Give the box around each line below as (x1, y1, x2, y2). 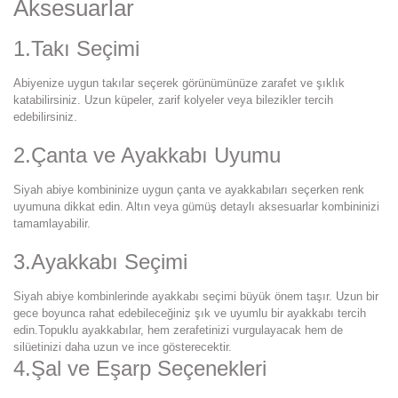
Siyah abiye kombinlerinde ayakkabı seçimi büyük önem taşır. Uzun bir (13, 290, 378, 304)
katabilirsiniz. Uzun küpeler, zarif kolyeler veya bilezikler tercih (13, 93, 333, 107)
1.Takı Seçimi (13, 36, 139, 61)
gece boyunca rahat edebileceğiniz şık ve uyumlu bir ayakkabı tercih (13, 306, 366, 321)
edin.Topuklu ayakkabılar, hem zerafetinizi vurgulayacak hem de (13, 323, 343, 338)
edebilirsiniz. (13, 110, 77, 124)
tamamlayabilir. (13, 217, 91, 231)
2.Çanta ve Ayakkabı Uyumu (13, 143, 281, 168)
